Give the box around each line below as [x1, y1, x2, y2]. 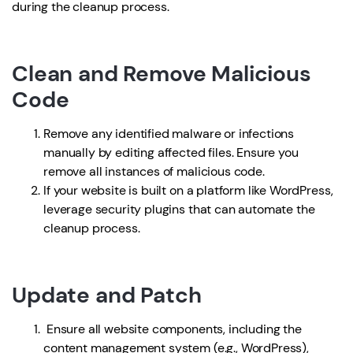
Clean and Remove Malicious [12, 59, 311, 88]
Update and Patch [12, 281, 202, 310]
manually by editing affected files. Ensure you [43, 144, 299, 161]
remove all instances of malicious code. [43, 163, 265, 180]
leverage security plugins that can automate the [43, 201, 315, 217]
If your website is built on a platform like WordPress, [43, 182, 333, 199]
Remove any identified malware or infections [43, 125, 295, 142]
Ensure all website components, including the [43, 321, 302, 337]
